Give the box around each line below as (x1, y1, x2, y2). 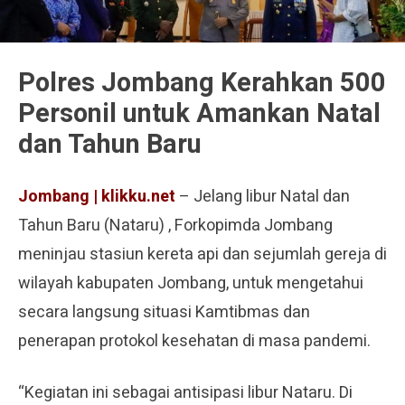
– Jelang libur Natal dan (175, 184, 350, 209)
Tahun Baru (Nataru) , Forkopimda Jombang (18, 212, 333, 238)
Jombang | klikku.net (18, 184, 175, 209)
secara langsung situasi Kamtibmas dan (18, 299, 310, 325)
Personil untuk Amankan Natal (18, 94, 381, 133)
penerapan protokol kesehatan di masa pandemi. (18, 328, 371, 353)
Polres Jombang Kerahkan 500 (18, 63, 386, 102)
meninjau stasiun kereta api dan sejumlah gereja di (18, 241, 387, 267)
